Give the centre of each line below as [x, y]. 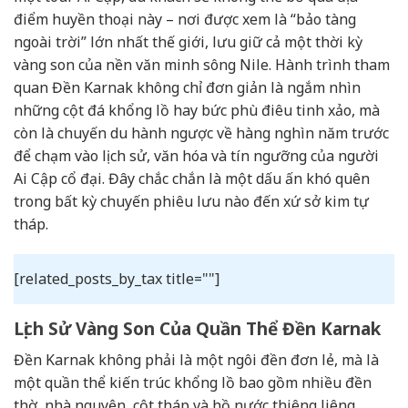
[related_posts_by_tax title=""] [117, 279]
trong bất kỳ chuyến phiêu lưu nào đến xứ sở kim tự [191, 201]
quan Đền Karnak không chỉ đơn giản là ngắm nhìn [187, 87]
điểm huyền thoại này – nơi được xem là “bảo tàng [185, 19]
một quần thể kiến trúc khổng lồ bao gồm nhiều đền [193, 382]
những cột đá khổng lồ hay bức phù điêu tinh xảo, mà [197, 110]
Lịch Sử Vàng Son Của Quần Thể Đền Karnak [197, 329]
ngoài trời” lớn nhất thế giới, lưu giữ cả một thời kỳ [188, 41]
